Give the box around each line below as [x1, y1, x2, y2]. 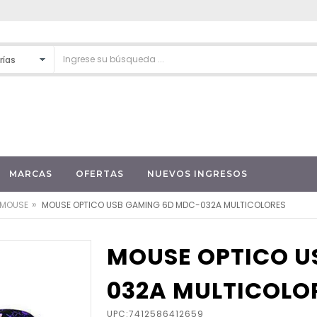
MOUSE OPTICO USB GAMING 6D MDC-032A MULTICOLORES [42, 198, 286, 211]
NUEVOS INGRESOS [146, 168, 248, 179]
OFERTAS [75, 168, 124, 179]
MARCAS [8, 168, 52, 179]
